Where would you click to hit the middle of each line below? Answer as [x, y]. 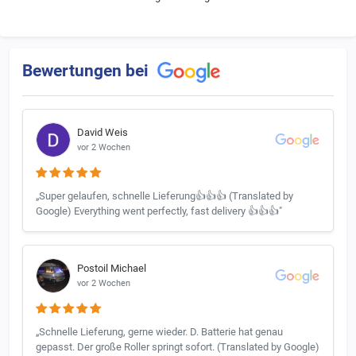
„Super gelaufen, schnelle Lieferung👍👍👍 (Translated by [164, 195]
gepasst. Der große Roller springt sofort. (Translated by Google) [178, 346]
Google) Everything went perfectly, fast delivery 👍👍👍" [159, 211]
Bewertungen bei [87, 71]
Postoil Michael [112, 269]
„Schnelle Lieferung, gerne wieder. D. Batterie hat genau [159, 331]
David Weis [103, 133]
